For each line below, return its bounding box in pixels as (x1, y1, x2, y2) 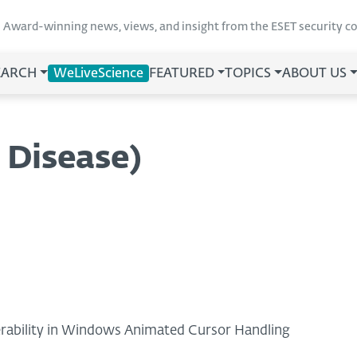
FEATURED (148, 68, 214, 80)
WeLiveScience (53, 68, 143, 80)
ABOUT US (282, 68, 347, 80)
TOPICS (225, 68, 272, 80)
